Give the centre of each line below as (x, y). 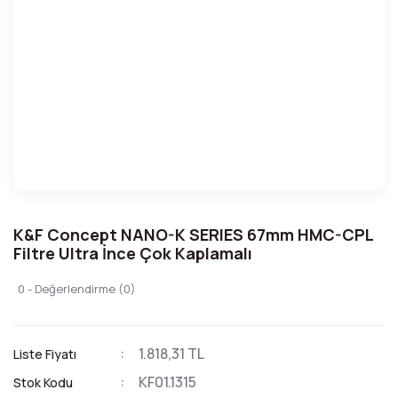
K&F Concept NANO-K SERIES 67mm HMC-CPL (193, 235)
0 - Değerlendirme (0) (77, 289)
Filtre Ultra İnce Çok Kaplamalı (133, 253)
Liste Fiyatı (45, 354)
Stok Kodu (43, 382)
